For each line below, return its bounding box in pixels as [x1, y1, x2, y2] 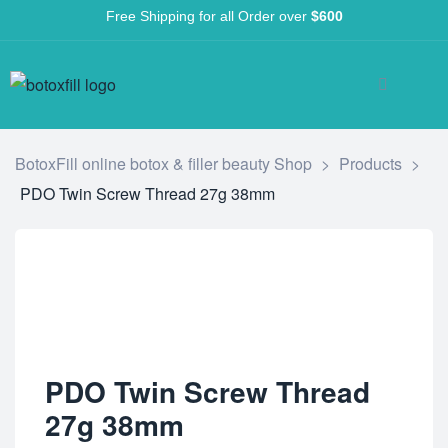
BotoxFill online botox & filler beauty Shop [15, 152, 312, 175]
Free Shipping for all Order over [105, 7, 311, 24]
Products [339, 152, 402, 175]
